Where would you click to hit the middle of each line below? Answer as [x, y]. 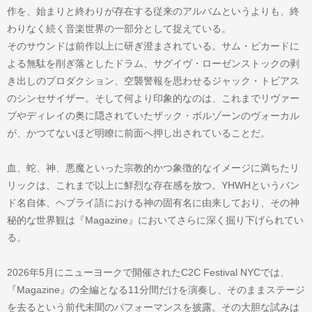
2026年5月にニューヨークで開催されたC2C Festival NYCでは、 [148, 272]
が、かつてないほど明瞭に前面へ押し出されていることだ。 [139, 133]
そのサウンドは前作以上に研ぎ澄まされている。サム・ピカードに [153, 46]
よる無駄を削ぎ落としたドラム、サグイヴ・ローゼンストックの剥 [153, 63]
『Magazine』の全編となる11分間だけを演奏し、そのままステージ [156, 289]
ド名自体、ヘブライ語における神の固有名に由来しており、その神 [153, 202]
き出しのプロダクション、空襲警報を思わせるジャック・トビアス [153, 80]
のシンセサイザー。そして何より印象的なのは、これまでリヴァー [153, 98]
